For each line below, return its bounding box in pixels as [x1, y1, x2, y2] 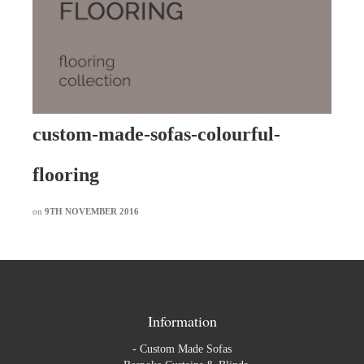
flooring [32, 164, 99, 186]
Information [147, 311, 217, 331]
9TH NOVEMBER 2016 [45, 206, 139, 217]
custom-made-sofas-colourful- [32, 123, 280, 145]
